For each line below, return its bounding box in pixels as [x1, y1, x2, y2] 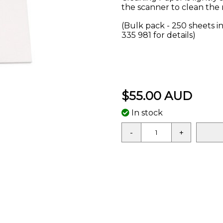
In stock [129, 108, 163, 117]
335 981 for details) [121, 30, 196, 40]
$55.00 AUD [121, 89, 192, 103]
